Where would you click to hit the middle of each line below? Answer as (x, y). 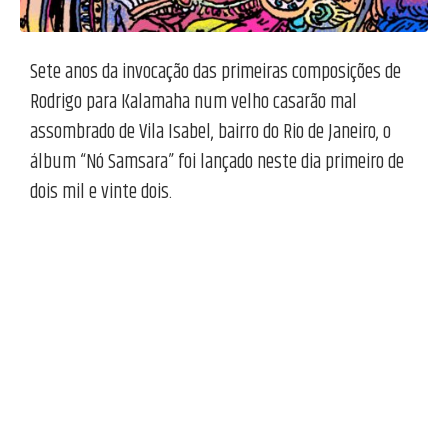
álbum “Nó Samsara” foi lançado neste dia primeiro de (217, 162)
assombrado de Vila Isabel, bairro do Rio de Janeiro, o (210, 132)
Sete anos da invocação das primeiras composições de (215, 72)
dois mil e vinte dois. (101, 192)
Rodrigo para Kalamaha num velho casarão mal (193, 102)
